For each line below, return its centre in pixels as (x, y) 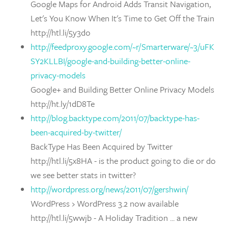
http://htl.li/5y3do (61, 32)
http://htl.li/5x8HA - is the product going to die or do (123, 161)
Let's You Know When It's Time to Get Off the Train (122, 18)
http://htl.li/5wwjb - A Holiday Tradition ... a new (114, 218)
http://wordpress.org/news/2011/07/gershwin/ (109, 189)
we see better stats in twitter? (83, 175)
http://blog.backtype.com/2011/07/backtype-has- (115, 118)
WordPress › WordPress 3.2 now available (105, 203)
